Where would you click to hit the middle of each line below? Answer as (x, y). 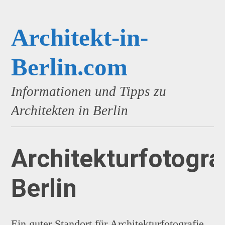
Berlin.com (70, 67)
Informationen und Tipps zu (89, 91)
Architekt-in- (80, 37)
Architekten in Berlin (70, 110)
